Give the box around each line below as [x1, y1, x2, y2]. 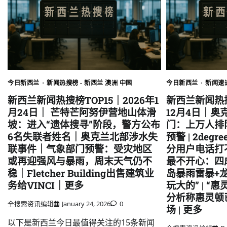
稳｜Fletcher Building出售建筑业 [8, 166, 154, 179]
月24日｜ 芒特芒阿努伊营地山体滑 [8, 105, 156, 119]
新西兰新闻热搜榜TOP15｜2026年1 [8, 93, 159, 106]
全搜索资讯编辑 [8, 199, 54, 209]
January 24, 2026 [62, 199, 110, 209]
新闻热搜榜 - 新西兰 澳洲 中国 [47, 78, 132, 87]
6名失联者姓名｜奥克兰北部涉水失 [8, 130, 158, 143]
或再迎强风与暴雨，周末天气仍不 [8, 154, 152, 167]
